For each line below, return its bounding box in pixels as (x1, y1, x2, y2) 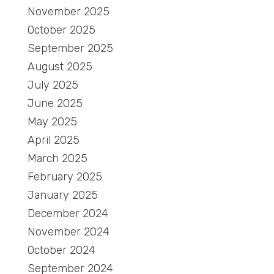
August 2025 (28, 60, 92, 73)
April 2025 (28, 133, 80, 147)
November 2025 (28, 5, 109, 18)
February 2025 (28, 170, 102, 183)
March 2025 (28, 152, 87, 165)
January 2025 (28, 188, 98, 202)
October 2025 (28, 23, 95, 37)
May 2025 (28, 115, 77, 128)
